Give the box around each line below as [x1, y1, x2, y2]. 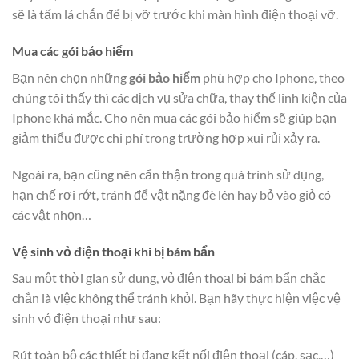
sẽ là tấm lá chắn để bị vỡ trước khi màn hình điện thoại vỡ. [12, 6, 338, 22]
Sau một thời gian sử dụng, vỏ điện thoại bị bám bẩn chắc [12, 269, 325, 285]
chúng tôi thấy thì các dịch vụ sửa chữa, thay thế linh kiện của [12, 90, 347, 106]
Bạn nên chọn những [12, 70, 129, 86]
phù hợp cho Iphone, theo [200, 70, 345, 86]
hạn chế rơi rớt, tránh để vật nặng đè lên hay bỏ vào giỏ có [12, 187, 331, 203]
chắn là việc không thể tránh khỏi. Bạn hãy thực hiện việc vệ [12, 289, 341, 305]
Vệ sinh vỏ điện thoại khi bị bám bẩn [12, 243, 215, 259]
